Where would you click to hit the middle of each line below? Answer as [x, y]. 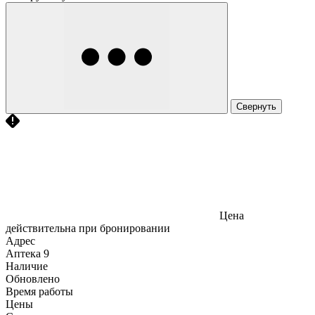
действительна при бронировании [88, 228]
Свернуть [256, 106]
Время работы [39, 291]
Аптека [23, 253]
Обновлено [33, 278]
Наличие [27, 266]
